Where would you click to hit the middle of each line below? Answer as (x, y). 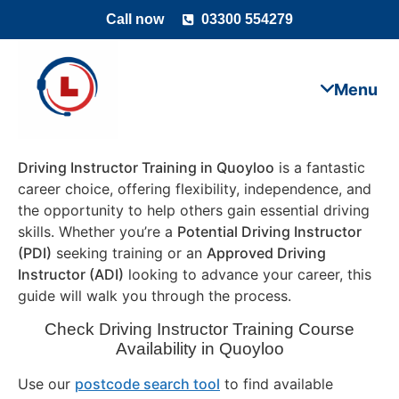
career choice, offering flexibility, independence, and (195, 189)
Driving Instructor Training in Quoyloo (146, 168)
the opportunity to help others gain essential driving (194, 211)
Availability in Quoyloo (199, 348)
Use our (46, 383)
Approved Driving (266, 253)
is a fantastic (320, 168)
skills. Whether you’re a (98, 232)
